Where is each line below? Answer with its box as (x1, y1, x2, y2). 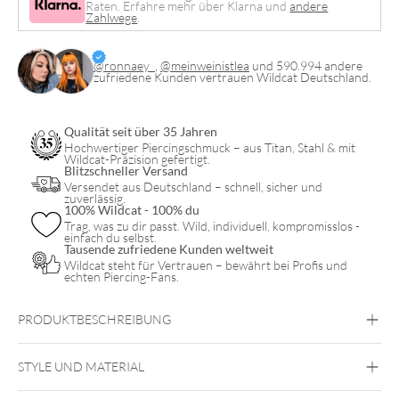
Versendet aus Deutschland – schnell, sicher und (64, 179, 322, 194)
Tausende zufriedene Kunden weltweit (64, 241, 273, 256)
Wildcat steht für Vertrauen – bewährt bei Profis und (64, 257, 347, 273)
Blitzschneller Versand (64, 163, 188, 178)
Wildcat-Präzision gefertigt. (64, 151, 210, 167)
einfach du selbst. (64, 230, 157, 245)
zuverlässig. (64, 191, 126, 206)
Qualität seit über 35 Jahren (64, 124, 217, 139)
